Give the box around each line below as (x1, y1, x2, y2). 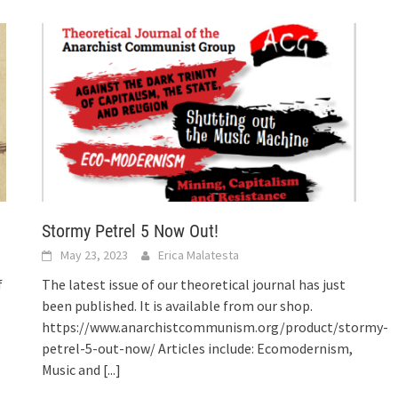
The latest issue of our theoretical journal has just (42, 275, 346, 293)
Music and (42, 360, 104, 378)
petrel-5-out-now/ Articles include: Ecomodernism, (42, 338, 354, 357)
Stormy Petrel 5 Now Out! (42, 219, 219, 242)
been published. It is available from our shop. (42, 296, 314, 314)
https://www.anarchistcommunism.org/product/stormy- (42, 317, 389, 336)
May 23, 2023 (60, 246, 129, 263)
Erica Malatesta (158, 246, 240, 263)
